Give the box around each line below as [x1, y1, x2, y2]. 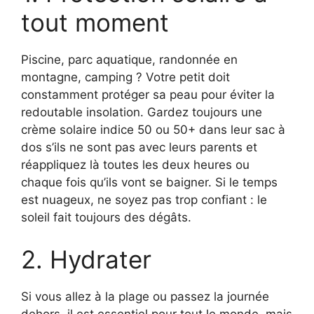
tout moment [21, 8, 169, 38]
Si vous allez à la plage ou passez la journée [21, 289, 269, 303]
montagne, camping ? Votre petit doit [21, 70, 230, 85]
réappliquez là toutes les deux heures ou [21, 158, 250, 172]
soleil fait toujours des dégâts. [21, 210, 191, 225]
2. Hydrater [21, 244, 151, 274]
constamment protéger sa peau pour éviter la [21, 88, 275, 102]
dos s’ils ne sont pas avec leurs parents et [21, 140, 257, 155]
